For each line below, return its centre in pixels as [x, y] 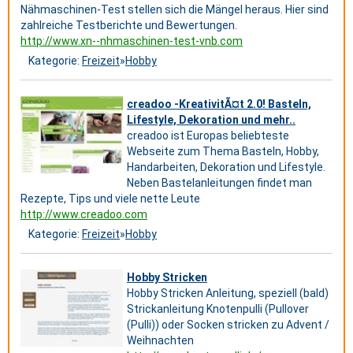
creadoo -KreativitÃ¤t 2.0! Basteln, [219, 104]
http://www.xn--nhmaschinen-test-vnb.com [132, 41]
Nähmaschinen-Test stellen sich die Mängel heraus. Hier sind [175, 9]
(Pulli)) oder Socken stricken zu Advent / [228, 325]
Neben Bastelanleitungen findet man [219, 183]
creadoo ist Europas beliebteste [208, 136]
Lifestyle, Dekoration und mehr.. [211, 120]
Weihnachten [160, 340]
